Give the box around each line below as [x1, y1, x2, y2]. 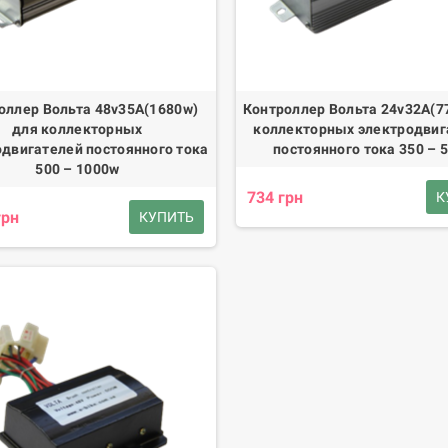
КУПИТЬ [139, 209, 195, 226]
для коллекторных [12, 121, 143, 138]
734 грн [246, 187, 303, 207]
